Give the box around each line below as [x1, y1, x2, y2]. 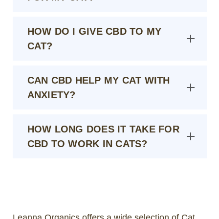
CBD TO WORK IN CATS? [27, 138, 148, 149]
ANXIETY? [27, 89, 76, 100]
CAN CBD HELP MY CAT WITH [27, 74, 170, 86]
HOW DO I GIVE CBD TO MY [27, 25, 162, 37]
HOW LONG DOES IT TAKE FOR [27, 123, 179, 134]
